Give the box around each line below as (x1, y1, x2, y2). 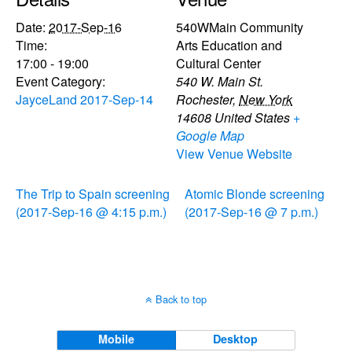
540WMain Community (176, 17, 303, 36)
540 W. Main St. (176, 71, 263, 90)
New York (239, 90, 292, 108)
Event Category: (16, 71, 105, 90)
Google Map (176, 126, 244, 145)
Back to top (156, 291, 207, 306)
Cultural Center (176, 53, 261, 72)
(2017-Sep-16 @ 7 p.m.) (184, 202, 318, 221)
